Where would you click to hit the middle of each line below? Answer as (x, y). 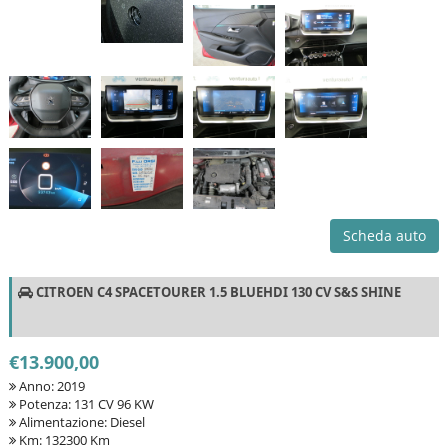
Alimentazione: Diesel (80, 422)
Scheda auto (385, 236)
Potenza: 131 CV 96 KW (84, 404)
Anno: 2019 (50, 386)
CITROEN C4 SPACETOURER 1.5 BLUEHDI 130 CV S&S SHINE (216, 292)
